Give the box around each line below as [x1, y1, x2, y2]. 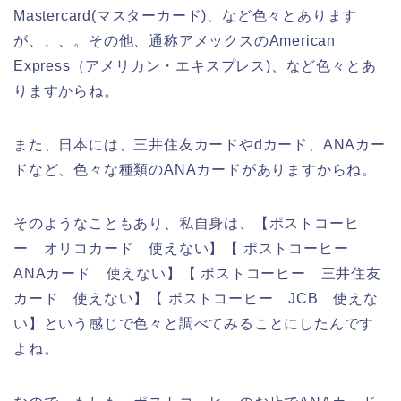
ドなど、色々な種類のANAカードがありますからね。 [13, 161, 377, 177]
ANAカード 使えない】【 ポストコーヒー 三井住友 [13, 265, 381, 281]
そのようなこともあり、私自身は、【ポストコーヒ [13, 215, 360, 231]
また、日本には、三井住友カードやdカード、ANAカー [13, 136, 386, 152]
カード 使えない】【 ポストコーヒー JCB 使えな [13, 290, 379, 306]
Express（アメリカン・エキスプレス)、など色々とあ [13, 57, 377, 73]
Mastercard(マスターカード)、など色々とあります [13, 7, 358, 23]
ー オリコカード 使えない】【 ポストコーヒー [13, 240, 364, 256]
